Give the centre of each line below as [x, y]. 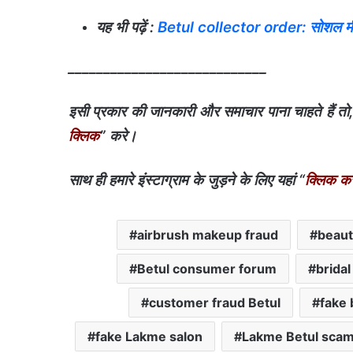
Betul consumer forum [207, 268]
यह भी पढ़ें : [127, 27]
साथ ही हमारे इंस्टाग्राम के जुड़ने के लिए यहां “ [187, 180]
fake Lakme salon [149, 336]
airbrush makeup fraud [208, 234]
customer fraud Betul [215, 302]
